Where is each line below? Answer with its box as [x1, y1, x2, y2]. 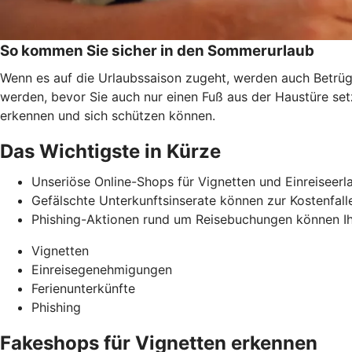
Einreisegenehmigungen [31, 261, 172, 277]
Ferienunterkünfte [31, 280, 135, 296]
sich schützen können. [84, 107, 215, 123]
